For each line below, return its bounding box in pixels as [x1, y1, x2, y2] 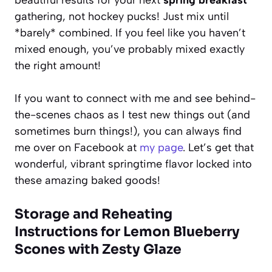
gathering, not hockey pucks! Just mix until [15, 9, 229, 23]
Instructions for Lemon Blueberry [15, 223, 240, 240]
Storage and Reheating [15, 205, 172, 222]
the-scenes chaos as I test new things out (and [15, 107, 250, 121]
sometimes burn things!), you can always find [15, 124, 242, 138]
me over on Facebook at [15, 140, 140, 154]
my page [140, 140, 183, 154]
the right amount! [15, 58, 101, 72]
